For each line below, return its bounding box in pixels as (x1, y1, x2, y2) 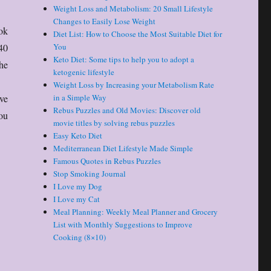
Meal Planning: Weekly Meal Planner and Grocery (53, 206, 218, 218)
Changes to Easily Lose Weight (53, 16, 156, 27)
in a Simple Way (53, 92, 107, 103)
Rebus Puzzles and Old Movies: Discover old (53, 105, 201, 116)
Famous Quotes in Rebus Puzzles (53, 155, 162, 167)
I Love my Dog (53, 181, 103, 192)
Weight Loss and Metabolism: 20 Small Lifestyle (53, 3, 214, 15)
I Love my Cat (53, 194, 100, 205)
